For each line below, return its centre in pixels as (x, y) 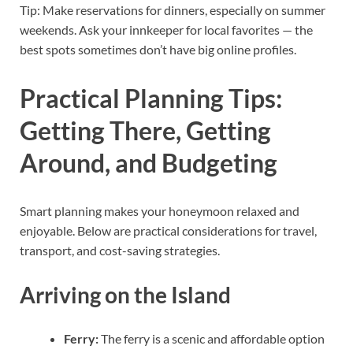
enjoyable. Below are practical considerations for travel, (168, 231)
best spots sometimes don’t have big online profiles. (158, 49)
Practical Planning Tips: (151, 98)
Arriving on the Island (125, 294)
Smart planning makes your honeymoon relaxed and (160, 211)
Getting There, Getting (145, 130)
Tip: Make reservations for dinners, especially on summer (173, 9)
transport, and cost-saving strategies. (120, 251)
